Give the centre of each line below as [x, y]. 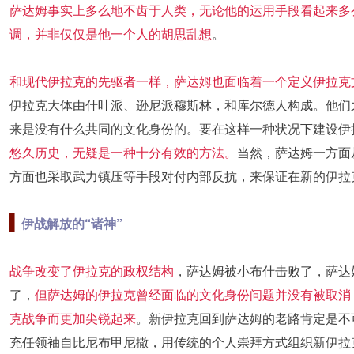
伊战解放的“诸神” [72, 223]
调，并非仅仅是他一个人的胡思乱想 [110, 34]
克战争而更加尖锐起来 [72, 318]
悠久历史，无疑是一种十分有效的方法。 [123, 152]
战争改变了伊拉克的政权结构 [91, 271]
